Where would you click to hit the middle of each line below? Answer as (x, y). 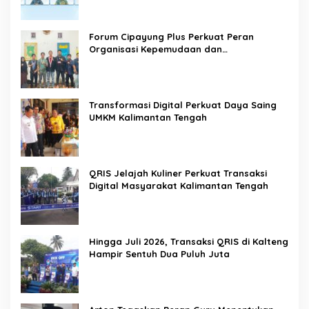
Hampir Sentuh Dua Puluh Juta (161, 253)
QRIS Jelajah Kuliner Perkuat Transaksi (178, 173)
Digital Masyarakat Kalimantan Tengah (180, 185)
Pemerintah (115, 73)
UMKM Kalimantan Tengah (149, 117)
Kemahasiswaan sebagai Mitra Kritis (172, 61)
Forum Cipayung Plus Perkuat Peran (171, 36)
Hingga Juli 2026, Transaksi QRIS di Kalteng (189, 241)
